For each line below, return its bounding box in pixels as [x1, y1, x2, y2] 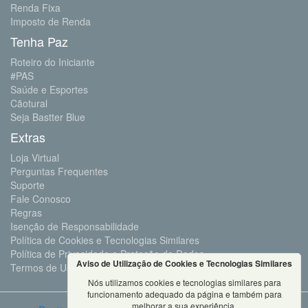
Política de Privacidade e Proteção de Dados [10, 246, 204, 261]
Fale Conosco [10, 191, 71, 206]
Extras [10, 127, 45, 146]
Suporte [10, 177, 45, 192]
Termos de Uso [10, 260, 77, 274]
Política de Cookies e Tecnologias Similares [10, 232, 199, 247]
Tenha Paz [10, 32, 68, 50]
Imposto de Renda [10, 14, 91, 28]
